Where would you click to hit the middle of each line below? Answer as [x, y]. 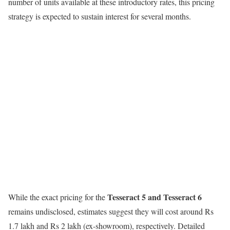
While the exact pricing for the [58, 197]
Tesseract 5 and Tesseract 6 [155, 197]
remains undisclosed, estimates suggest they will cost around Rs [111, 212]
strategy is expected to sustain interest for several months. [100, 16]
